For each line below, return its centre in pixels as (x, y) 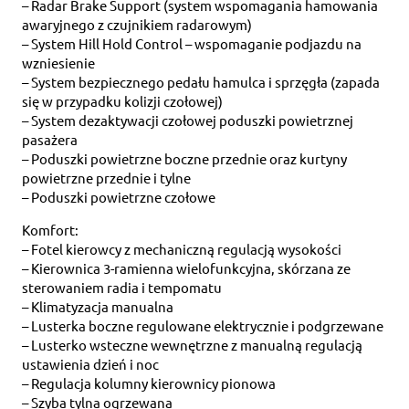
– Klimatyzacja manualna (98, 307)
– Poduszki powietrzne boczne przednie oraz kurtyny (184, 159)
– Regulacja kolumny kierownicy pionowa (149, 383)
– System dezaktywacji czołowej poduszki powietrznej (188, 121)
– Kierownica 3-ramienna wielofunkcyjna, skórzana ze (186, 268)
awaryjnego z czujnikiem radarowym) (137, 25)
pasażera (50, 140)
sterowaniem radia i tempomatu (122, 288)
